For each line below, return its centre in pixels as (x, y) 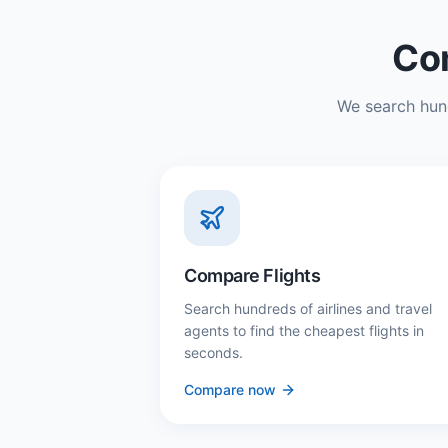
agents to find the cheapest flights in (304, 330)
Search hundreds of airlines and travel (308, 308)
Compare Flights (252, 275)
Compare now (230, 389)
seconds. (213, 352)
